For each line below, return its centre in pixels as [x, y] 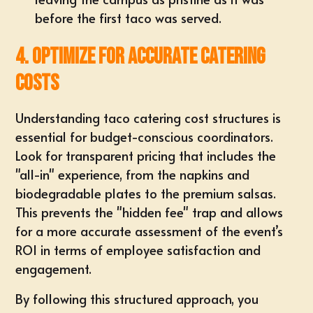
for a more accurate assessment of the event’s [150, 231]
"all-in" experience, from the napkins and [133, 174]
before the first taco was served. [129, 18]
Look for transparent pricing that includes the [146, 155]
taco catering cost [155, 118]
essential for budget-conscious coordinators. [145, 137]
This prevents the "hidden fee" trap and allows [150, 212]
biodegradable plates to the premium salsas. [146, 193]
